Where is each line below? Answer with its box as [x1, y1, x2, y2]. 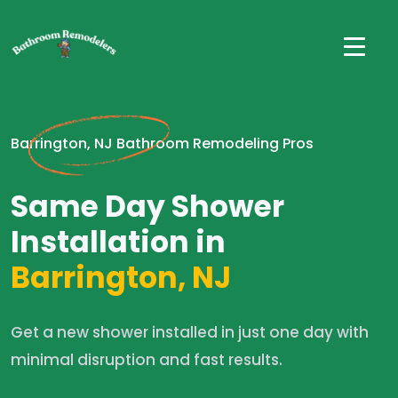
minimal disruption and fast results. [11, 349, 283, 370]
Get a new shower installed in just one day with [11, 322, 369, 343]
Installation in [11, 221, 226, 263]
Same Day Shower [11, 186, 284, 227]
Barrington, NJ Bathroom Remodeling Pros [11, 133, 314, 154]
